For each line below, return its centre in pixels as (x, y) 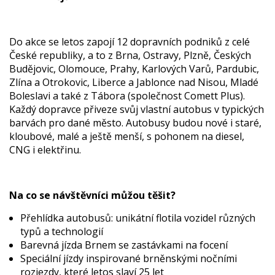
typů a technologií (62, 231)
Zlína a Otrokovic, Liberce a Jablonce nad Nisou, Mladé (134, 82)
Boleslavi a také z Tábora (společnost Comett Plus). (127, 96)
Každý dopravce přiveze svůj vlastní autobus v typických (137, 109)
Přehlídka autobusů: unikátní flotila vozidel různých (138, 218)
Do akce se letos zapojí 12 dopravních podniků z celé (130, 42)
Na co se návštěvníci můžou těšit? (92, 195)
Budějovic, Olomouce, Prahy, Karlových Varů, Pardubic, (134, 69)
